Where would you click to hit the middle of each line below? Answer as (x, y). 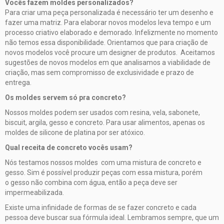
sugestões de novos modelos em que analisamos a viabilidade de (108, 62)
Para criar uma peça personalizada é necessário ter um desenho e (109, 12)
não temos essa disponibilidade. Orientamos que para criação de (106, 42)
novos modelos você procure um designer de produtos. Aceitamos (110, 52)
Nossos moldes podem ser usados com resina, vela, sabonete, (102, 112)
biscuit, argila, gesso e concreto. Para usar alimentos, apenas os (105, 122)
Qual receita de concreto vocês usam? (69, 147)
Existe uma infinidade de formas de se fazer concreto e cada (101, 207)
